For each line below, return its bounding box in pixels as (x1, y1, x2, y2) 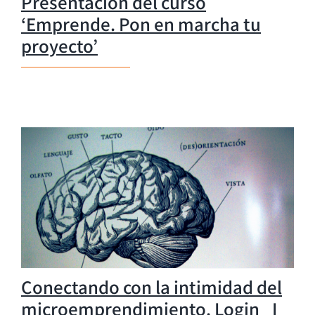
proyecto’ (21, 33, 98, 58)
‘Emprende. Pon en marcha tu (21, 11, 261, 36)
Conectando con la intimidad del (21, 274, 282, 299)
